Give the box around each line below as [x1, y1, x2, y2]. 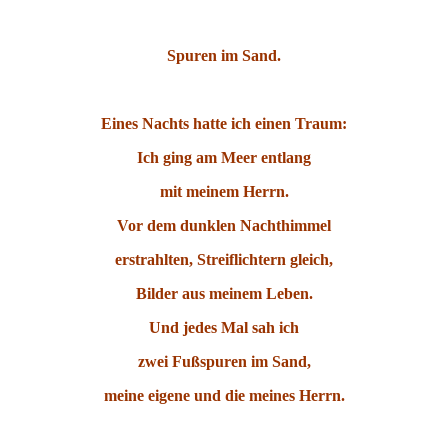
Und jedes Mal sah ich [149, 319, 299, 337]
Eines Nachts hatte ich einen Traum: [101, 115, 347, 133]
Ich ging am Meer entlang [137, 149, 311, 167]
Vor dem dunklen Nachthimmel [117, 217, 331, 235]
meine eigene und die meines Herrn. [103, 387, 345, 405]
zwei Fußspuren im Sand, [137, 353, 311, 371]
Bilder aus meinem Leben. [135, 285, 313, 303]
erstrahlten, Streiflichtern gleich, [115, 251, 333, 269]
